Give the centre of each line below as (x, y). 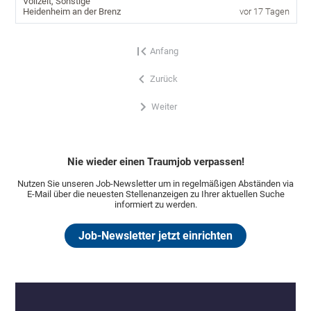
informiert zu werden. (155, 205)
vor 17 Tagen (264, 11)
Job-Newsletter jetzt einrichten (155, 236)
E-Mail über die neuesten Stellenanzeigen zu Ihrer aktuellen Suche (155, 194)
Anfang (164, 51)
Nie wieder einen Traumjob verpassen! (155, 161)
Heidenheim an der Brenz (72, 11)
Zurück (164, 79)
